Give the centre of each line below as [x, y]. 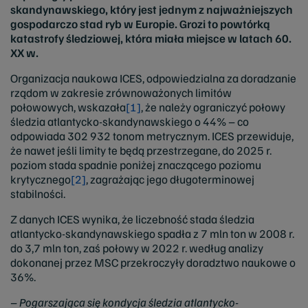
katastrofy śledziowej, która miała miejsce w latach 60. [151, 38]
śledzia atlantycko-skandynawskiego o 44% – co [130, 121]
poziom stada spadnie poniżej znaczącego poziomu [136, 165]
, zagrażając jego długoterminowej [170, 179]
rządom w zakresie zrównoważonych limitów [121, 92]
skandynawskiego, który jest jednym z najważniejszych [152, 9]
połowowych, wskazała [68, 107]
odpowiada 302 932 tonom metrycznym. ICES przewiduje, [152, 136]
